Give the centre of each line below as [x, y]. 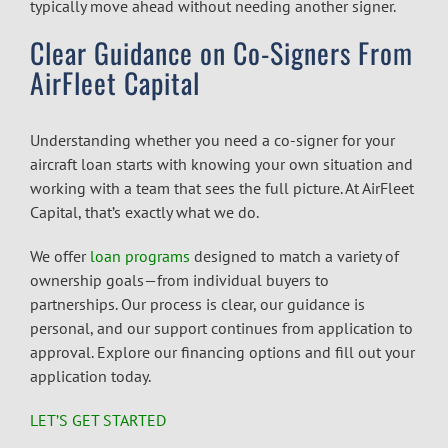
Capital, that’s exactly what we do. [144, 211]
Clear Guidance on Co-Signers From [221, 52]
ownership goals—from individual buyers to [179, 279]
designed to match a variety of [294, 255]
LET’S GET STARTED [98, 419]
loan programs [138, 255]
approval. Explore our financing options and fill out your [222, 351]
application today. [90, 375]
